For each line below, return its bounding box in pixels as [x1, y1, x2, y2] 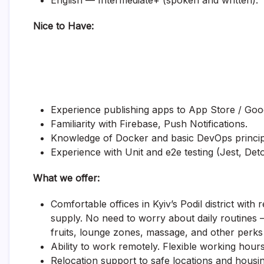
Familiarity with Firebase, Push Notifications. [51, 118, 247, 130]
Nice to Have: [33, 20, 94, 32]
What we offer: [33, 172, 100, 184]
